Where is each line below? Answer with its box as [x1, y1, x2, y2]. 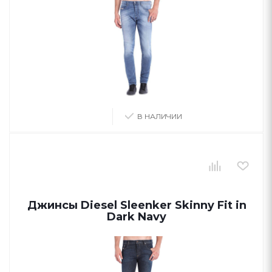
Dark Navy [107, 210, 166, 223]
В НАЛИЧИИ [137, 112, 182, 121]
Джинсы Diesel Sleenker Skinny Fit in [27, 199, 246, 212]
